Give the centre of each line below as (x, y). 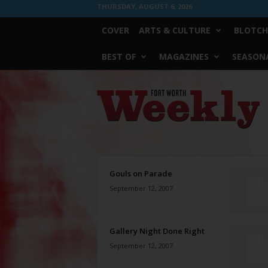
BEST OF (118, 57)
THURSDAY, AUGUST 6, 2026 (144, 6)
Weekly (108, 94)
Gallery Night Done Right (157, 231)
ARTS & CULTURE (174, 30)
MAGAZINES (184, 57)
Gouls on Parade (141, 173)
